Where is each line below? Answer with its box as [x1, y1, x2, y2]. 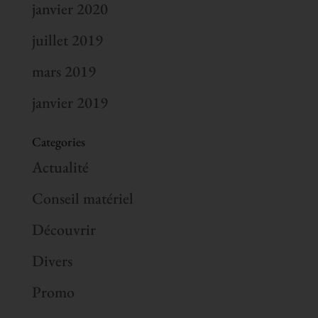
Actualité [31, 156, 89, 177]
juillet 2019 [31, 29, 103, 50]
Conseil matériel [31, 187, 133, 209]
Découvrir [31, 219, 96, 240]
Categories [31, 133, 85, 150]
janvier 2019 [31, 92, 108, 113]
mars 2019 [31, 60, 96, 82]
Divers [31, 250, 72, 271]
